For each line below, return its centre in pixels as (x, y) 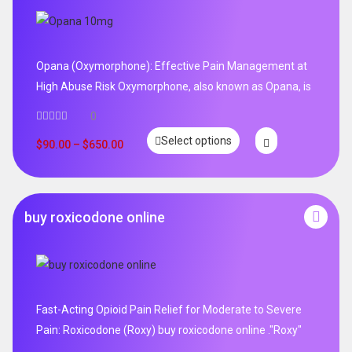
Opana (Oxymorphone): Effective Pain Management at (172, 66)
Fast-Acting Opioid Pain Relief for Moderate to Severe (169, 310)
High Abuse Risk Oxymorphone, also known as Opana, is (174, 87)
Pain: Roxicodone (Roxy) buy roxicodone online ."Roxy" (169, 330)
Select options (196, 140)
